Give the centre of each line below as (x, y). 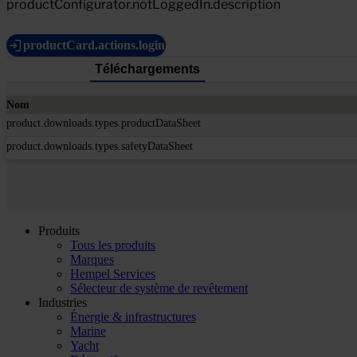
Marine (88, 331)
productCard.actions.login (94, 45)
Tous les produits (113, 245)
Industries (63, 302)
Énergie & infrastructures (133, 316)
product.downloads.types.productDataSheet (104, 123)
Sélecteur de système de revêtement (159, 288)
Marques (92, 259)
